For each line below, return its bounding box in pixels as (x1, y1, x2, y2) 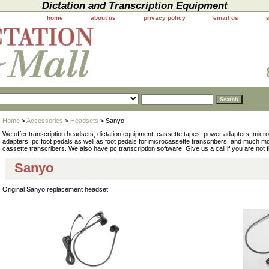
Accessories (26, 117, 63, 125)
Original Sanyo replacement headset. (2, 186, 110, 193)
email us (213, 14, 238, 21)
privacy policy (144, 14, 186, 21)
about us (91, 14, 116, 21)
